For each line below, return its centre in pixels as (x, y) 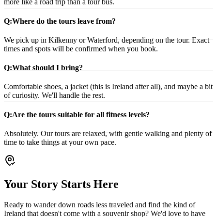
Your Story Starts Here (61, 184)
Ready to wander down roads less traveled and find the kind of (100, 204)
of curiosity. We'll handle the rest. (54, 95)
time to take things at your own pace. (60, 142)
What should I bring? (47, 68)
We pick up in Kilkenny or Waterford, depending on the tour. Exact (107, 40)
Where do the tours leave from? (64, 21)
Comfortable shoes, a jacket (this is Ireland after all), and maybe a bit (108, 87)
